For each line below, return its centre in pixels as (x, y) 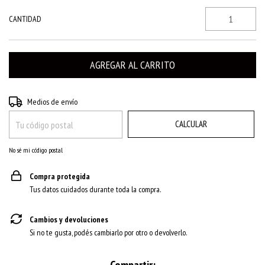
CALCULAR (191, 124)
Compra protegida (60, 176)
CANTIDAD (25, 19)
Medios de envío (53, 102)
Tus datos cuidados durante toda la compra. (95, 189)
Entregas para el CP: (39, 101)
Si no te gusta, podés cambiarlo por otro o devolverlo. (108, 232)
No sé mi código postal (36, 150)
